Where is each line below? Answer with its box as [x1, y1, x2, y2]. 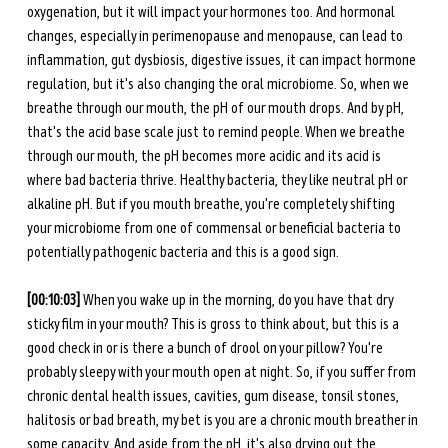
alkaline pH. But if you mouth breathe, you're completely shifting [26, 194, 398, 215]
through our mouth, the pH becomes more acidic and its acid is [26, 146, 384, 167]
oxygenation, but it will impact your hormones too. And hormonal [26, 2, 398, 23]
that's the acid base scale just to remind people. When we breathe [26, 122, 408, 143]
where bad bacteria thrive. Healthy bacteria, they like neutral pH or [26, 170, 410, 191]
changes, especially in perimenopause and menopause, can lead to [26, 26, 406, 47]
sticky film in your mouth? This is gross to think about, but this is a [26, 314, 402, 335]
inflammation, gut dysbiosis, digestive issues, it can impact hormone [26, 50, 419, 71]
